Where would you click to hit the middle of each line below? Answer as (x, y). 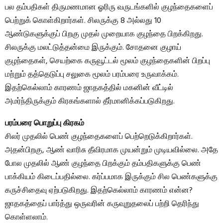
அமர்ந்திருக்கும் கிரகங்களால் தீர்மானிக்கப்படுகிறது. (90, 102)
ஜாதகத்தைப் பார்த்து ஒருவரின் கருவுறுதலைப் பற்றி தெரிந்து (102, 204)
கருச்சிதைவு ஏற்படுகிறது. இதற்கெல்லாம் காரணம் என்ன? (99, 191)
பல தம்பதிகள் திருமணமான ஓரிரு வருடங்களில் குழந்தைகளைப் (109, 8)
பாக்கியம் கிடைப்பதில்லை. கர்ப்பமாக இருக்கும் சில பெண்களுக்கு (111, 177)
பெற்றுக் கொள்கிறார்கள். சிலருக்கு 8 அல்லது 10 (83, 21)
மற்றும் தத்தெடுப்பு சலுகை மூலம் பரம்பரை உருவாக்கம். (92, 75)
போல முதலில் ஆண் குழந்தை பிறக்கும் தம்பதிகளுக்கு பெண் (103, 164)
